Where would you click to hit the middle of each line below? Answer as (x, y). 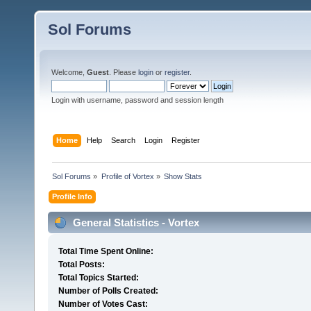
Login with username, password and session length (137, 100)
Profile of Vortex (127, 176)
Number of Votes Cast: (103, 304)
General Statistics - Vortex (135, 222)
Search (124, 140)
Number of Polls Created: (108, 291)
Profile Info (73, 196)
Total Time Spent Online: (106, 252)
